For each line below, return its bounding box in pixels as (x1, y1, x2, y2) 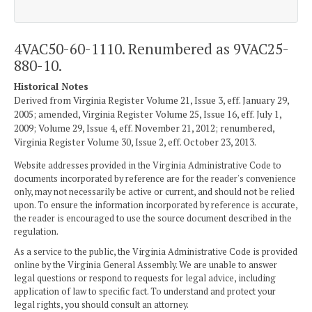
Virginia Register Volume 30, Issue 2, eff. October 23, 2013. (14, 136, 256, 149)
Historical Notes (14, 80, 88, 93)
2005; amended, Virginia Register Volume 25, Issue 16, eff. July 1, (14, 108, 281, 121)
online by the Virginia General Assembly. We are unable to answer (14, 258, 277, 271)
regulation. (14, 225, 58, 237)
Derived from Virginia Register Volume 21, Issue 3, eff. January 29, (14, 94, 289, 107)
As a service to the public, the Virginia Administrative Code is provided (14, 245, 297, 258)
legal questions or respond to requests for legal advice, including (14, 272, 276, 284)
